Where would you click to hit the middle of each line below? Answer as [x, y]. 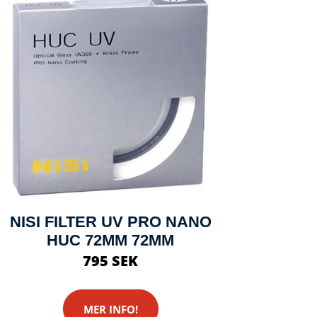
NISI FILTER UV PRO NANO [110, 222]
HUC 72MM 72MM [110, 241]
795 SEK [110, 261]
